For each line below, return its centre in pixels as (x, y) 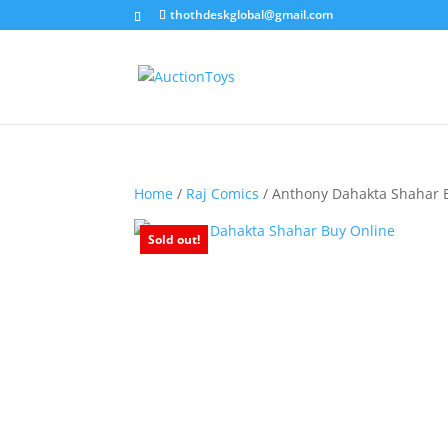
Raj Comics (223, 193)
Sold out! (174, 239)
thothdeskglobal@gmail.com (252, 14)
